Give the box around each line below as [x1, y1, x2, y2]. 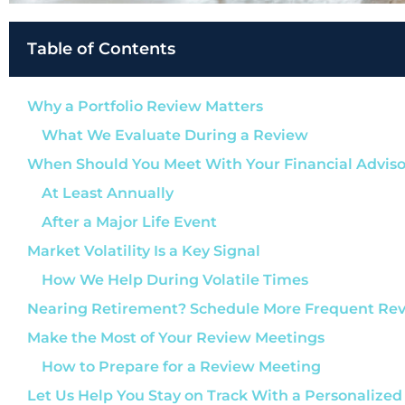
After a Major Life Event [42, 213, 217, 231]
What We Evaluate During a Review [42, 127, 308, 145]
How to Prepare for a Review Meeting [42, 358, 321, 376]
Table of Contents [27, 39, 175, 60]
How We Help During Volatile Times [42, 271, 308, 289]
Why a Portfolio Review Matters [27, 98, 263, 116]
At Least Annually [42, 184, 174, 202]
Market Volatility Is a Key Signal [27, 242, 260, 260]
